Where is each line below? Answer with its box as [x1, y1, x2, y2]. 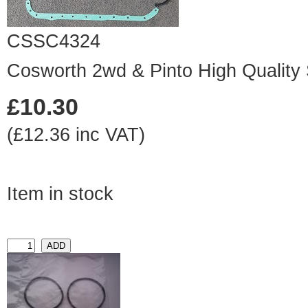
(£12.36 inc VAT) [7, 124, 145, 146]
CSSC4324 [7, 31, 100, 52]
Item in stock [7, 184, 113, 205]
